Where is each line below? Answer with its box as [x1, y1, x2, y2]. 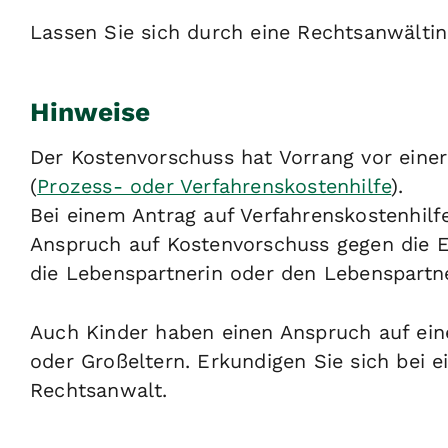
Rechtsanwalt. [30, 379, 168, 403]
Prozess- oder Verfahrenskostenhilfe [37, 175, 392, 199]
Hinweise [30, 96, 150, 127]
